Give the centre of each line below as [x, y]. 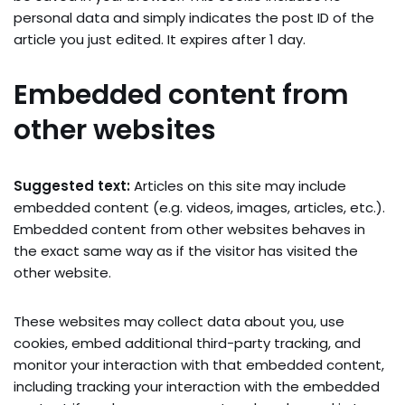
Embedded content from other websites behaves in [189, 230]
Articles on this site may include [240, 186]
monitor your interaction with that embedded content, [199, 365]
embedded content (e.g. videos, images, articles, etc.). [199, 208]
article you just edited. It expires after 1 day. [160, 40]
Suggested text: [74, 186]
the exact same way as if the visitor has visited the [186, 251]
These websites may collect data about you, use [179, 322]
